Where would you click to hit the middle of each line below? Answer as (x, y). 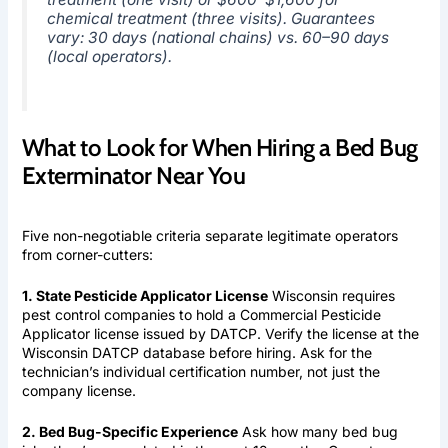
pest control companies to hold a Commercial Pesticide (201, 314)
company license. (78, 390)
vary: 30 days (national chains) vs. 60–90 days (217, 37)
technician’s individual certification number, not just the (200, 371)
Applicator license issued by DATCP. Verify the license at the (220, 333)
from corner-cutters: (87, 254)
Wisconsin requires (331, 295)
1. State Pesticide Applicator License (144, 295)
